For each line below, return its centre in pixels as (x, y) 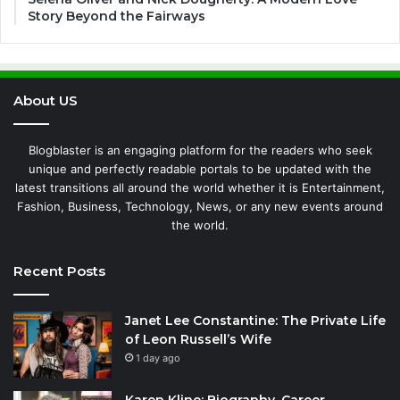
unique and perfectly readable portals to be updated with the (200, 169)
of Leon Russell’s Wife (198, 340)
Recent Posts (59, 271)
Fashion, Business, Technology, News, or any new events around (200, 207)
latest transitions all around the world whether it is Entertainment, (200, 188)
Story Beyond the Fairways (117, 17)
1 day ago (158, 358)
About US (46, 101)
